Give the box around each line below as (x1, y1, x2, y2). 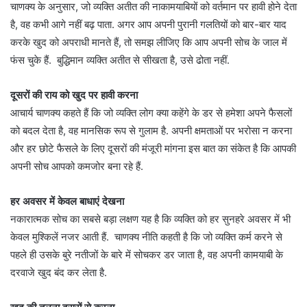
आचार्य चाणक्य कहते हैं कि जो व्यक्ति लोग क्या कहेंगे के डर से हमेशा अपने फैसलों (10, 106, 292, 120)
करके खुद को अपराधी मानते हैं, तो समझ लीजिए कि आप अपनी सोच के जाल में (10, 36, 287, 49)
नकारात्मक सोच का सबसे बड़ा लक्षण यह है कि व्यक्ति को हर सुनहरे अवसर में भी (10, 212, 291, 226)
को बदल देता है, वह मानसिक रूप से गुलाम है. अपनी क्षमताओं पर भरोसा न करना (10, 124, 292, 138)
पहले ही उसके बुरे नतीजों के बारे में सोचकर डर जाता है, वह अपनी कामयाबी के (10, 248, 283, 262)
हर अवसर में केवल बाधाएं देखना (10, 195, 124, 208)
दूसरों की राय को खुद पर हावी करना (10, 88, 138, 102)
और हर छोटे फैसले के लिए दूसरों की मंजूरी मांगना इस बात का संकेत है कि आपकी (10, 142, 296, 156)
